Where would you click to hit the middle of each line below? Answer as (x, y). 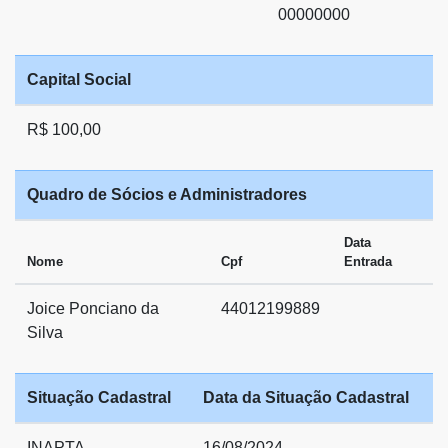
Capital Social (79, 79)
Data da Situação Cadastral (306, 397)
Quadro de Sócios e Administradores (167, 194)
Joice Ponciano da (93, 308)
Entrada (368, 261)
